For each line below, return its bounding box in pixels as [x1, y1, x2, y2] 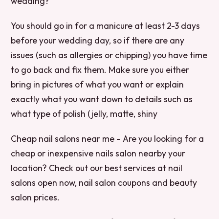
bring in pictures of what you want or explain [11, 78, 184, 90]
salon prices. [11, 191, 60, 203]
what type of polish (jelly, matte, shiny [11, 108, 158, 119]
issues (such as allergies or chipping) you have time [11, 49, 208, 61]
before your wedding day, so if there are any [11, 34, 185, 46]
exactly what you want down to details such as [11, 93, 193, 105]
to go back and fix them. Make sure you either [11, 64, 190, 75]
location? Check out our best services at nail [11, 162, 183, 174]
